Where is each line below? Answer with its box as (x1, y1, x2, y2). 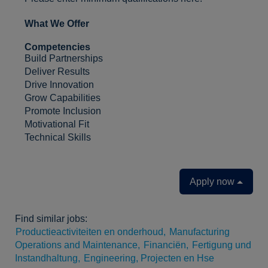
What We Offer (25, 19, 89, 29)
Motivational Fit (25, 119, 89, 129)
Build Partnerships (25, 53, 103, 63)
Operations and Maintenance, (15, 240, 140, 250)
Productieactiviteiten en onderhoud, (16, 227, 166, 237)
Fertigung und (192, 240, 251, 250)
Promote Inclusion (25, 106, 101, 116)
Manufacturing (169, 227, 230, 237)
